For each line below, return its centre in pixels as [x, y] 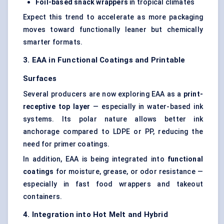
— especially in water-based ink [146, 107]
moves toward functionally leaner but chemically [113, 30]
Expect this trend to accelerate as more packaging [113, 17]
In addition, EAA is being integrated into [95, 159]
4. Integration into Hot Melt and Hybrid [95, 215]
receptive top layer [57, 107]
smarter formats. [53, 42]
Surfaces [40, 79]
